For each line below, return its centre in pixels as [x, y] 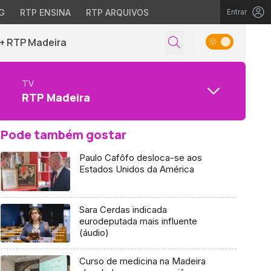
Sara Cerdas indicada [123, 209]
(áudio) [94, 232]
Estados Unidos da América [136, 169]
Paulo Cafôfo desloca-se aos [140, 158]
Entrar [237, 12]
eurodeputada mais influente [138, 221]
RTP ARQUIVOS [117, 12]
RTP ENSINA [45, 12]
